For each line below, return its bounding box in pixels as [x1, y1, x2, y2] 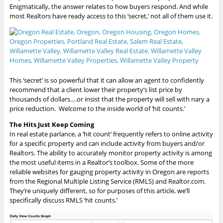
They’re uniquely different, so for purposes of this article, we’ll [9, 186, 190, 196]
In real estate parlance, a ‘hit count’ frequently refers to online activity [9, 129, 213, 139]
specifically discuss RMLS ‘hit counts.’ [9, 196, 117, 205]
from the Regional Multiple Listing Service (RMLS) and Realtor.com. [9, 177, 206, 186]
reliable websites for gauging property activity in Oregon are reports [9, 167, 209, 177]
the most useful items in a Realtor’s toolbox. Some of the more [9, 158, 194, 167]
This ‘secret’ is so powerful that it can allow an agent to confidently [9, 76, 204, 85]
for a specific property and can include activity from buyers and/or [9, 139, 205, 148]
